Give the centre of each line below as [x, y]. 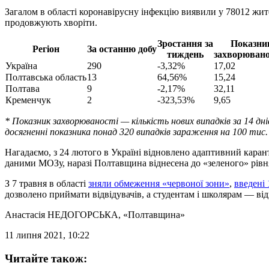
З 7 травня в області [47, 183]
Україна [21, 65]
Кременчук [28, 100]
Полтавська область [46, 77]
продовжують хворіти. [51, 22]
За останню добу [122, 49]
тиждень [185, 54]
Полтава [23, 88]
